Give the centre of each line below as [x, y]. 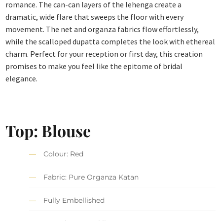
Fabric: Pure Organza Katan [91, 177]
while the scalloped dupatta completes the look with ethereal [110, 42]
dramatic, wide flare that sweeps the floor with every [95, 17]
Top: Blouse [48, 130]
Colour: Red [64, 154]
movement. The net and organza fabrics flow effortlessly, [102, 29]
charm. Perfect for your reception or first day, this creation [104, 54]
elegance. [22, 79]
